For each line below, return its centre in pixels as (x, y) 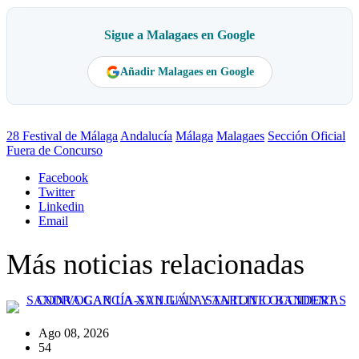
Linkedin (61, 206)
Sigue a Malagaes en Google (179, 34)
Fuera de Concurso (54, 150)
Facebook (63, 177)
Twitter (56, 192)
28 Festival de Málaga (62, 135)
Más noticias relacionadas (155, 264)
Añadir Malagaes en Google (187, 71)
